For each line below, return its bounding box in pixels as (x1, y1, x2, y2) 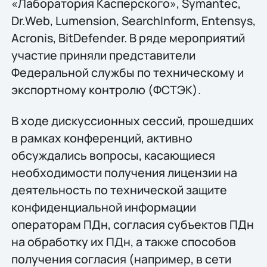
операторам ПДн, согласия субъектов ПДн (11, 216, 254, 232)
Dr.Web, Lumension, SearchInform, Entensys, (11, 13, 256, 29)
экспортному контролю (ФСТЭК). (11, 82, 201, 98)
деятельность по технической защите (11, 181, 227, 198)
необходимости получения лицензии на (11, 164, 237, 181)
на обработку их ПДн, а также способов (11, 233, 236, 250)
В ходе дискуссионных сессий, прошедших (11, 112, 254, 129)
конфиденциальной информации (11, 198, 196, 215)
